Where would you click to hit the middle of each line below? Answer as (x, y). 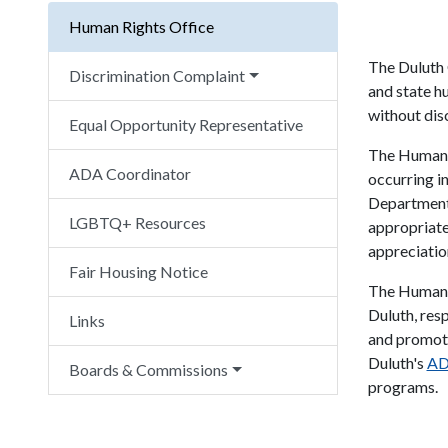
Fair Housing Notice (138, 271)
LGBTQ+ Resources (137, 222)
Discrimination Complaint (157, 75)
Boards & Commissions (148, 369)
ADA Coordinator (130, 173)
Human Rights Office (141, 26)
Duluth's (397, 362)
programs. (402, 386)
